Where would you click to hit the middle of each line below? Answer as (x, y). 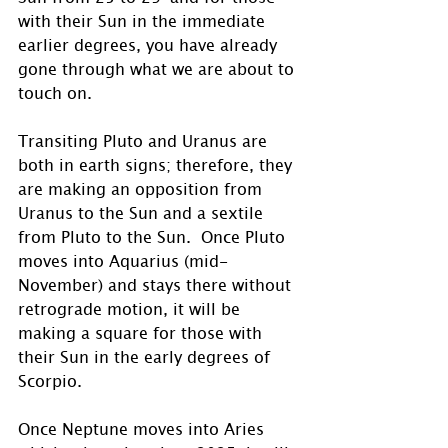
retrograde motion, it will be (131, 308)
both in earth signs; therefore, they (157, 164)
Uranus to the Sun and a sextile (143, 212)
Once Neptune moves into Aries (143, 428)
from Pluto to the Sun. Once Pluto (154, 236)
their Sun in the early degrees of (146, 356)
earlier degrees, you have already (150, 44)
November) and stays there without (157, 284)
